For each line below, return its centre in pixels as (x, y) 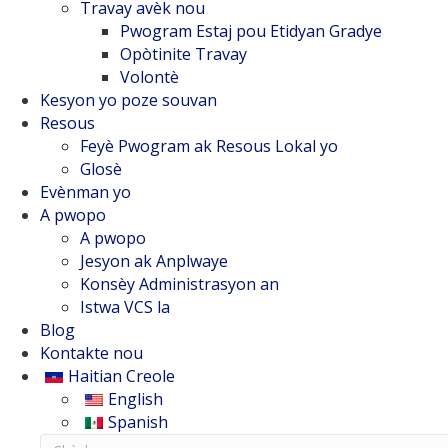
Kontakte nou (91, 353)
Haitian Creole (121, 376)
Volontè (149, 77)
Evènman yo (85, 192)
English (135, 399)
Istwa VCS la (125, 307)
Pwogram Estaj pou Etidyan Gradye (251, 31)
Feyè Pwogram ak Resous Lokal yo (209, 146)
